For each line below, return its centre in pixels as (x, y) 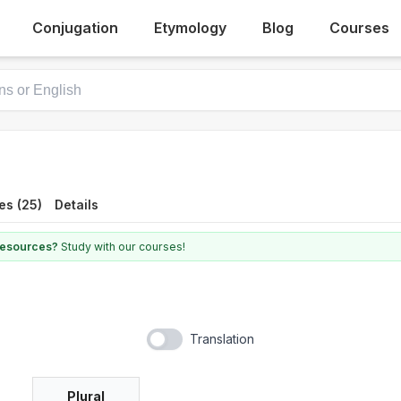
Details (77, 205)
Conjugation (76, 28)
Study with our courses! (122, 247)
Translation (222, 339)
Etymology (191, 28)
